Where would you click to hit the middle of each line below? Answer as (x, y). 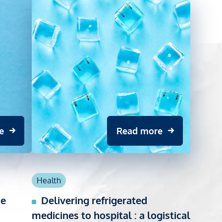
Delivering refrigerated (93, 200)
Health (49, 180)
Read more (139, 131)
